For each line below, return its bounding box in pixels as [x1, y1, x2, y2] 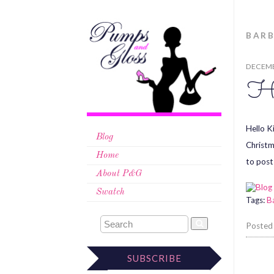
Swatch [96, 188, 125, 198]
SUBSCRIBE [127, 253, 182, 264]
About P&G [96, 169, 142, 179]
